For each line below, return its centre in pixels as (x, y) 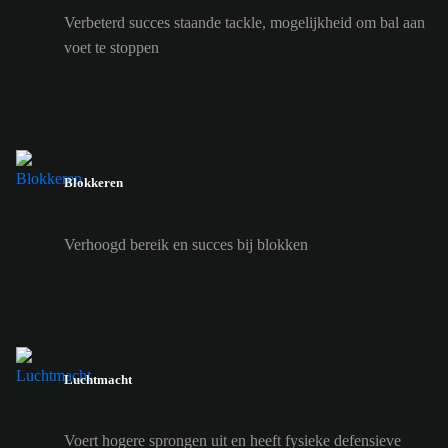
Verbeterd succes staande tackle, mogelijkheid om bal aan (244, 23)
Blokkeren (93, 183)
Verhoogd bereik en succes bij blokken (186, 244)
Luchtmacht (98, 379)
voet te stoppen (111, 48)
